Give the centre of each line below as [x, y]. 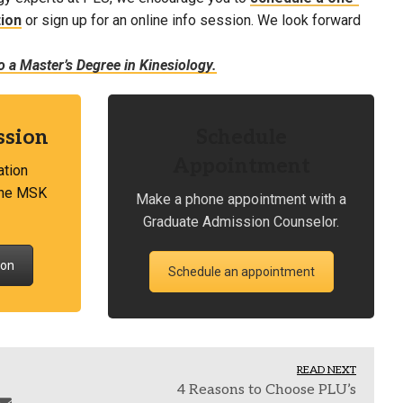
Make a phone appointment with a [241, 200]
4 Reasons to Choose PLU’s [267, 390]
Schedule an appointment [241, 272]
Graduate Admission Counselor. [241, 222]
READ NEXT [327, 371]
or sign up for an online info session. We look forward [191, 21]
